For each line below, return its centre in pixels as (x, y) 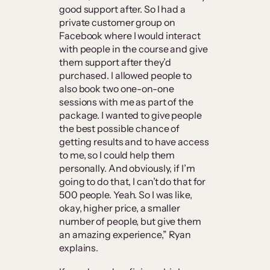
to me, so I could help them (117, 155)
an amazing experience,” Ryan (125, 235)
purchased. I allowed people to (125, 76)
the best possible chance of (120, 129)
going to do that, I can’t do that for (133, 182)
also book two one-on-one (117, 89)
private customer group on (117, 23)
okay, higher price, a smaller (120, 208)
